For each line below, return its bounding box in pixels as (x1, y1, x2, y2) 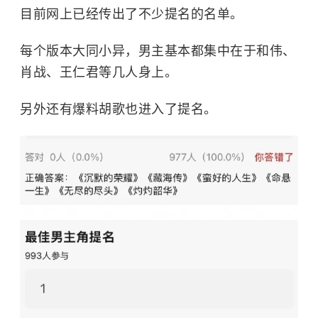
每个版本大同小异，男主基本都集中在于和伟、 (20, 43, 296, 58)
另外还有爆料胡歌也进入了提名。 (20, 102, 217, 116)
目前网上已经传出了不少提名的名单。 (20, 6, 243, 21)
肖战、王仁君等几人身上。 (20, 65, 177, 79)
